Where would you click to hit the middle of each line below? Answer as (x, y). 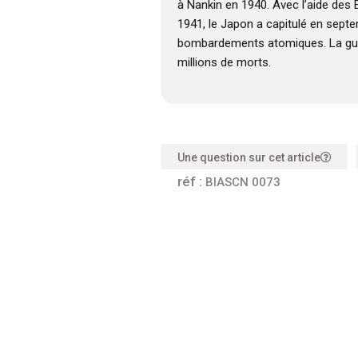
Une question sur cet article (249, 158)
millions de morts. (224, 63)
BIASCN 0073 (243, 183)
